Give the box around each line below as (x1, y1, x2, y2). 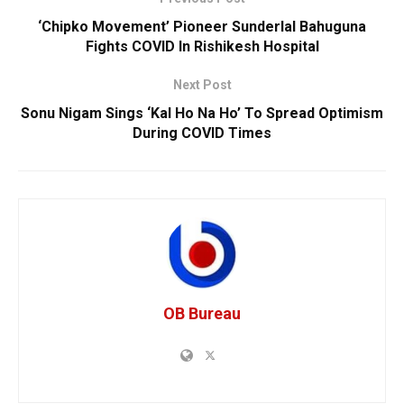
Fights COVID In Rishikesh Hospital (85, 37, 319, 55)
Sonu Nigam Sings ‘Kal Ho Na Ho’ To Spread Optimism (21, 104, 383, 122)
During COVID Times (133, 124, 271, 142)
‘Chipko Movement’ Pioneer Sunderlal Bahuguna (38, 17, 366, 35)
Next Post (172, 77, 232, 92)
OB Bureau (163, 303, 241, 323)
